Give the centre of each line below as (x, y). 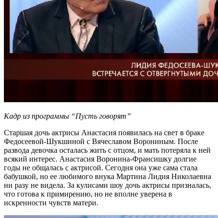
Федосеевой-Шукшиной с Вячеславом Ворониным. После (101, 142)
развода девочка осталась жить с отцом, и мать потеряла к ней (107, 150)
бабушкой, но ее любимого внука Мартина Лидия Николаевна (108, 177)
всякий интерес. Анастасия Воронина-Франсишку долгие (100, 159)
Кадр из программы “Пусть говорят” (67, 116)
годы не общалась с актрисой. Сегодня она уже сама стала (101, 168)
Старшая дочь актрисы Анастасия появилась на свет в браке (104, 133)
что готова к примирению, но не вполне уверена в (88, 194)
